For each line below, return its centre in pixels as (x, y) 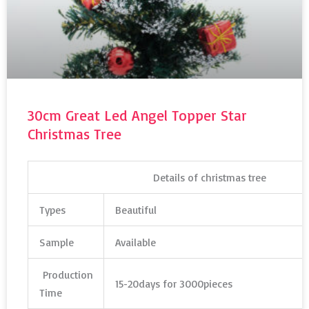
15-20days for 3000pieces (173, 283)
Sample (56, 242)
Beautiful (136, 209)
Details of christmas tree (210, 177)
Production (66, 274)
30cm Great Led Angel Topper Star (137, 115)
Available (135, 242)
